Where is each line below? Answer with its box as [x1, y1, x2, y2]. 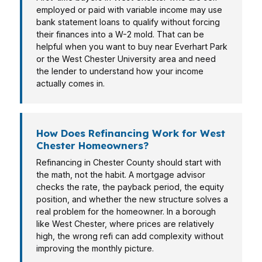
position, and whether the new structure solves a [36, 194, 228, 204]
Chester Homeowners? [36, 139, 149, 151]
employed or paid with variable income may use [36, 5, 222, 15]
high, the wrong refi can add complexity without [36, 231, 223, 241]
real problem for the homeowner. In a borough [36, 206, 216, 216]
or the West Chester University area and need [36, 54, 216, 64]
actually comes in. [36, 78, 105, 88]
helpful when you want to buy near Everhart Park [36, 42, 227, 51]
